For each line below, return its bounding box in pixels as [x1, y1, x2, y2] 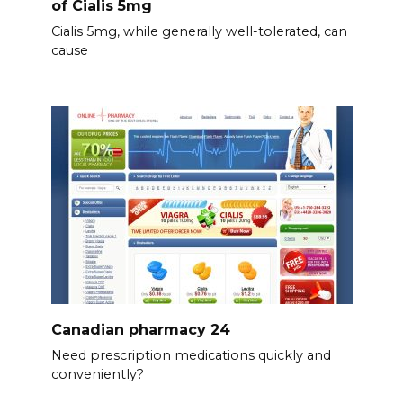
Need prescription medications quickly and [50, 346, 331, 363]
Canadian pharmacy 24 [50, 320, 230, 338]
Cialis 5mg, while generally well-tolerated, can [50, 22, 347, 40]
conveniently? [50, 365, 144, 382]
